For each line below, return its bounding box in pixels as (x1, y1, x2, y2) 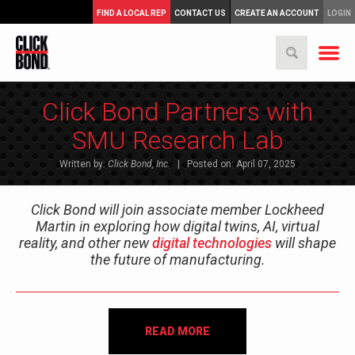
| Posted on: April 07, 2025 (170, 158, 296, 170)
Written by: (59, 158, 108, 170)
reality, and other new (19, 235, 152, 252)
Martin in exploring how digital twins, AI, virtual (36, 218, 319, 235)
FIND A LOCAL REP (96, 9, 166, 17)
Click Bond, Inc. (108, 158, 170, 170)
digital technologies (152, 235, 272, 252)
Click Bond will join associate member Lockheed (31, 201, 324, 219)
